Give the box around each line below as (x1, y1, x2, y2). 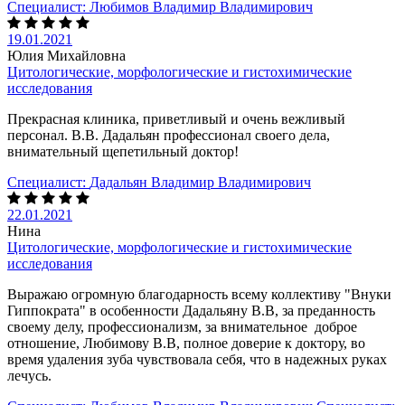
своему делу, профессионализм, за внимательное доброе (7, 318, 357, 334)
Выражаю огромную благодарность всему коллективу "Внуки (7, 286, 391, 302)
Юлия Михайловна (7, 47, 126, 63)
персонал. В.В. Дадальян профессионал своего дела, (7, 127, 330, 143)
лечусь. (7, 367, 52, 383)
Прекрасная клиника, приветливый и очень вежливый (7, 110, 345, 127)
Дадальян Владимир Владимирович (89, 174, 311, 190)
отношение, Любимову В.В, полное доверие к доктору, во (7, 334, 365, 351)
